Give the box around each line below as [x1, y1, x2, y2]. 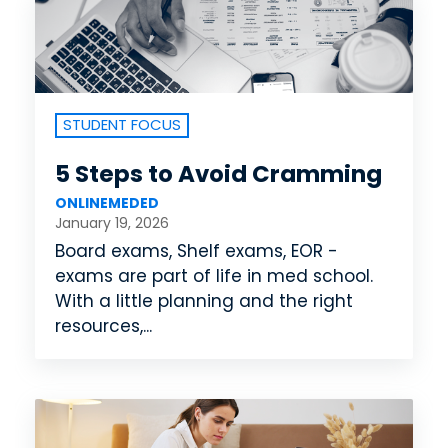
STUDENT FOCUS [63, 114, 181, 136]
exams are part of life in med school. [55, 264, 373, 289]
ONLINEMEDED [55, 193, 159, 214]
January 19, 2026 [55, 213, 169, 234]
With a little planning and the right [55, 289, 353, 314]
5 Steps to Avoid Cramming [55, 158, 382, 191]
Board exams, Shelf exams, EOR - [55, 239, 338, 264]
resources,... [55, 314, 152, 339]
